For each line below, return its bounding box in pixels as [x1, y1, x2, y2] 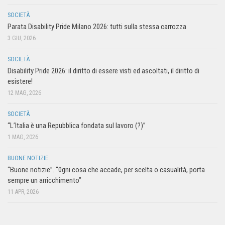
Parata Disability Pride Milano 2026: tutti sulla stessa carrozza [8, 22, 186, 31]
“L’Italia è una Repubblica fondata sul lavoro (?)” [8, 121, 146, 130]
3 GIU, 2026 [8, 34, 36, 42]
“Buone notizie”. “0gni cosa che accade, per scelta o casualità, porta [8, 165, 205, 174]
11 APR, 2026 [8, 188, 39, 195]
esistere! [8, 76, 33, 86]
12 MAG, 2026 [8, 89, 41, 96]
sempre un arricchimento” [8, 175, 81, 185]
